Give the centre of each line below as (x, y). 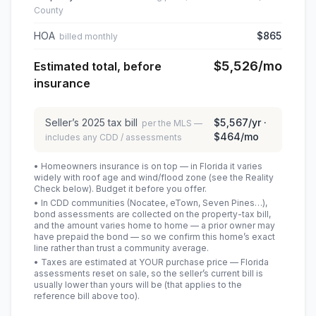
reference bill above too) (86, 296)
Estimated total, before (98, 66)
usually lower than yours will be (98, 285)
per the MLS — (172, 123)
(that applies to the (202, 285)
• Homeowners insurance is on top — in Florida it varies (148, 166)
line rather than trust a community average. (121, 248)
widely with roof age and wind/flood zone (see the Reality (154, 177)
